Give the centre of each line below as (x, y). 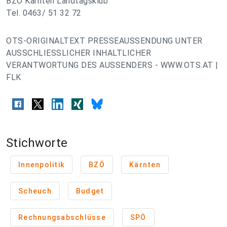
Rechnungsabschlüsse (62, 218)
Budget (90, 191)
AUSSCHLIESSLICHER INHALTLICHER (79, 53)
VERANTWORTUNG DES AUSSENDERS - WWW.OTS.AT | (112, 65)
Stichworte (37, 143)
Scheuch (35, 191)
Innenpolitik (41, 165)
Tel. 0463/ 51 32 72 (44, 13)
